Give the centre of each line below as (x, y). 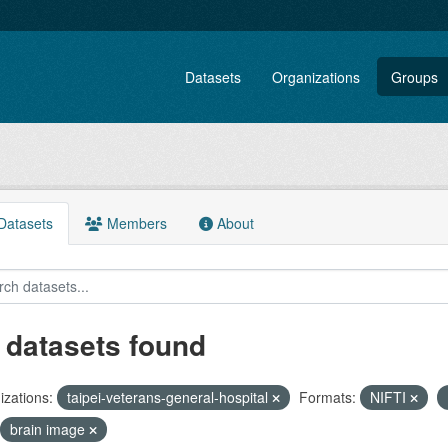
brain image (49, 429)
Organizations (316, 76)
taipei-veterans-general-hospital (169, 397)
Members (134, 223)
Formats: (327, 397)
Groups (415, 76)
